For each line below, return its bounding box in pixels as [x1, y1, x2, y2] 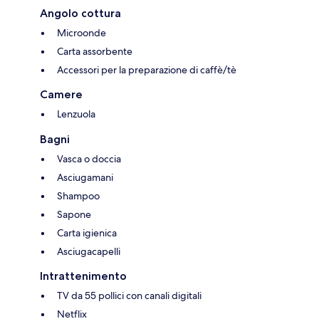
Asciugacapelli [57, 245, 120, 258]
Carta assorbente [57, 45, 132, 58]
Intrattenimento [40, 269, 127, 283]
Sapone [57, 208, 91, 221]
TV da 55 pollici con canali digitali [57, 289, 202, 303]
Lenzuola [57, 108, 95, 121]
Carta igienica [57, 226, 117, 240]
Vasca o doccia [57, 152, 121, 166]
